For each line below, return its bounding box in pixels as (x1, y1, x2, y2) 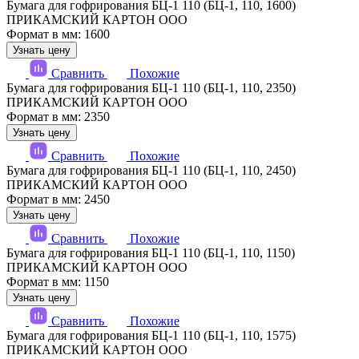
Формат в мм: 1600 (6, 27, 110, 42)
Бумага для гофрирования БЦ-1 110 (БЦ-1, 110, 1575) (6, 329, 296, 343)
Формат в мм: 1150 (6, 275, 109, 289)
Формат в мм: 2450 (6, 192, 110, 207)
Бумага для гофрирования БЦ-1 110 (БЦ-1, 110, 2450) (6, 163, 296, 178)
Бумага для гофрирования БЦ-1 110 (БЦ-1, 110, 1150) (6, 246, 295, 260)
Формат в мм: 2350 (6, 110, 110, 124)
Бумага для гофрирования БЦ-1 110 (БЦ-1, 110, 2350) (6, 81, 296, 95)
